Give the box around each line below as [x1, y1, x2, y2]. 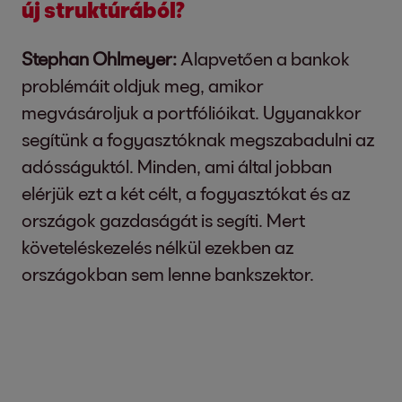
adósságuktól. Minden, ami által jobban [22, 155, 332, 177]
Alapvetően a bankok [177, 48, 350, 69]
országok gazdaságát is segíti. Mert [22, 209, 305, 231]
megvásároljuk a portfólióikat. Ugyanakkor [22, 101, 362, 123]
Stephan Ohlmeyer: [22, 48, 177, 69]
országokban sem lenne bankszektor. [22, 263, 314, 284]
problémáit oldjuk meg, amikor [22, 74, 264, 96]
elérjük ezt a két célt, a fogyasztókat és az [22, 182, 351, 204]
